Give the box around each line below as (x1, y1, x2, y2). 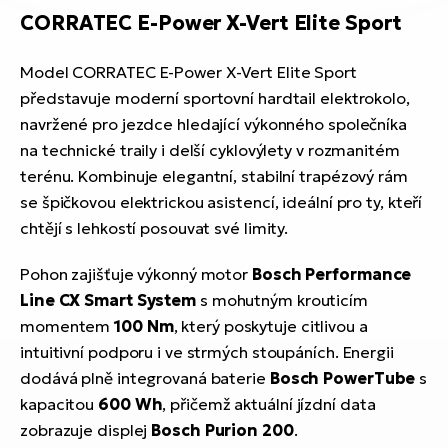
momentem (20, 315, 115, 336)
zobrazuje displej (20, 419, 152, 440)
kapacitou (20, 393, 99, 414)
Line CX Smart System (20, 289, 196, 310)
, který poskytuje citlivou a (173, 315, 368, 336)
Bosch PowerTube (269, 367, 416, 388)
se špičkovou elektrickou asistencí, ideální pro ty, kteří (20, 191, 423, 212)
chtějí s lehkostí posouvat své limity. (20, 217, 289, 238)
